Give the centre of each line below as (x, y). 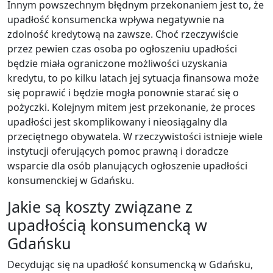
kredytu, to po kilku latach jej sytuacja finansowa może (133, 78)
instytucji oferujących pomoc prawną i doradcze (118, 151)
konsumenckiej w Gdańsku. (71, 180)
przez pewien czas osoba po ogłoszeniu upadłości (122, 48)
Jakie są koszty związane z (100, 206)
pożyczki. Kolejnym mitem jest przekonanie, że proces (131, 107)
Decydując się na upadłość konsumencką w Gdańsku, (130, 264)
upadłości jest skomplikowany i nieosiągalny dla (117, 122)
